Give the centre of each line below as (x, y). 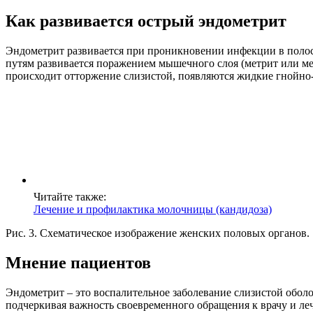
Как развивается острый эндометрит (146, 21)
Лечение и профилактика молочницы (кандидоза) (153, 210)
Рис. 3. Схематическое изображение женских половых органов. (158, 233)
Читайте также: (70, 197)
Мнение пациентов (78, 263)
